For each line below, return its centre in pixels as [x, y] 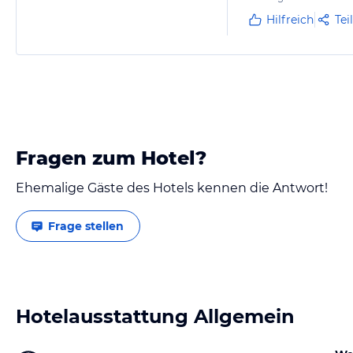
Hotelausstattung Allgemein [155, 316]
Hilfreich [290, 20]
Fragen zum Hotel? [111, 158]
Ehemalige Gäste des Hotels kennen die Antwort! [172, 188]
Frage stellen [86, 226]
